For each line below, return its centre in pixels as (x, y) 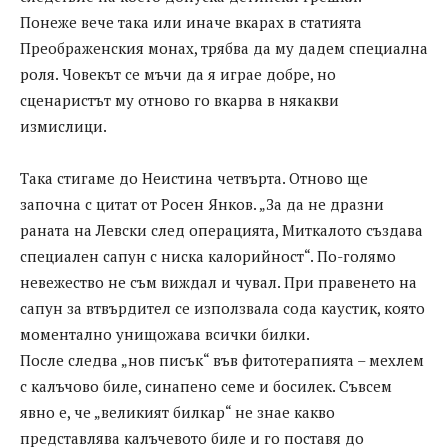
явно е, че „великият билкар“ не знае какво (177, 411)
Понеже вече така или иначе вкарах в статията (191, 21)
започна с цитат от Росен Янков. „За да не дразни (202, 203)
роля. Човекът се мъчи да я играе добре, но (178, 73)
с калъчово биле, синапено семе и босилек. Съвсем (206, 385)
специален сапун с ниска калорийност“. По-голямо (208, 255)
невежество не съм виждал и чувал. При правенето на (218, 281)
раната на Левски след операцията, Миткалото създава (221, 229)
